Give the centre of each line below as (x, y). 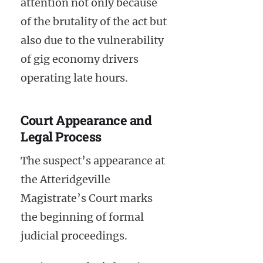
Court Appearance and (86, 120)
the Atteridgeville (65, 179)
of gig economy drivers (80, 59)
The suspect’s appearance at (93, 160)
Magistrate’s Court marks (87, 198)
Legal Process (61, 137)
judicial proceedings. (74, 235)
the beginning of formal (82, 217)
